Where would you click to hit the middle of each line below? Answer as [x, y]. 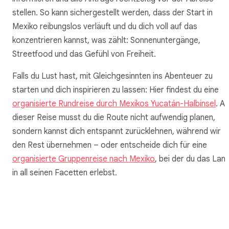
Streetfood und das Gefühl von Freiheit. [84, 54]
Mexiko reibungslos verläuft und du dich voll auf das [105, 27]
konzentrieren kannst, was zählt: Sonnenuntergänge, [106, 41]
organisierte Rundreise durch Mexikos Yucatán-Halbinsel [114, 104]
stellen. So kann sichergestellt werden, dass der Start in [112, 13]
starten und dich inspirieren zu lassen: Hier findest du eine [116, 90]
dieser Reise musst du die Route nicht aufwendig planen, [114, 118]
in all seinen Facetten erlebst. [65, 173]
